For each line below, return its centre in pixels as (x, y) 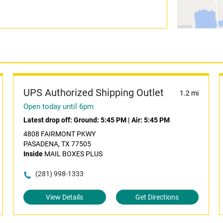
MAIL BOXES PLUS (72, 154)
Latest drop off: (48, 120)
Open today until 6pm (58, 107)
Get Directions (157, 197)
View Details (65, 197)
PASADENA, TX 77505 (57, 144)
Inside (33, 154)
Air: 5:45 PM (150, 120)
